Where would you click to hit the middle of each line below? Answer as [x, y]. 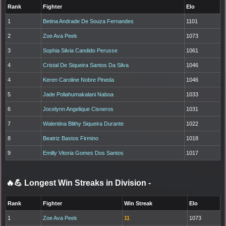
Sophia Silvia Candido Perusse [80, 50]
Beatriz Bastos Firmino [71, 138]
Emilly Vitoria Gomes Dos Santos [83, 153]
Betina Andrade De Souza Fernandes [89, 21]
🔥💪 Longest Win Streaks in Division [77, 183]
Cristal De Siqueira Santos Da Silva [86, 65]
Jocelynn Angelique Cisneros [78, 109]
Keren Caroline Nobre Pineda [79, 79]
